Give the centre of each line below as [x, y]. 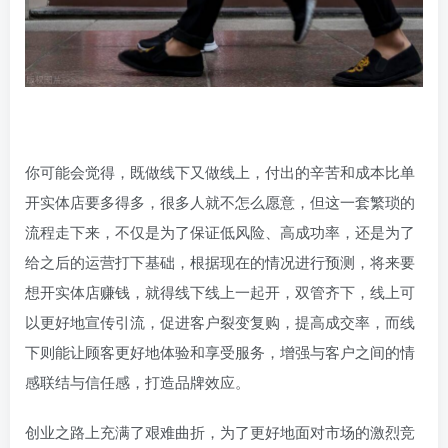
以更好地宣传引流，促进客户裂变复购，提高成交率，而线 [220, 321]
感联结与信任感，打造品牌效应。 [137, 381]
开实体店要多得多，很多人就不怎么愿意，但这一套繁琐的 [220, 201]
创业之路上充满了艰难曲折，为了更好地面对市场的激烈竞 [220, 431]
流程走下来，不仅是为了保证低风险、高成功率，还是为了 [220, 231]
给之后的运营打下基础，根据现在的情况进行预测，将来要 [220, 261]
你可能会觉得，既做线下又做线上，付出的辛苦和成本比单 [220, 171]
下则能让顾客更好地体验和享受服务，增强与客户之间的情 [220, 351]
